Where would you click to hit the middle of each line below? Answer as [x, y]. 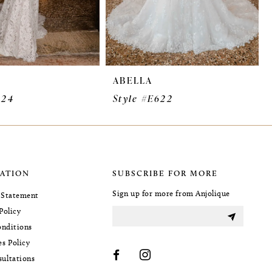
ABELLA [133, 80]
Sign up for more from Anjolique [172, 193]
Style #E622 [143, 98]
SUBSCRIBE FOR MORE [165, 173]
